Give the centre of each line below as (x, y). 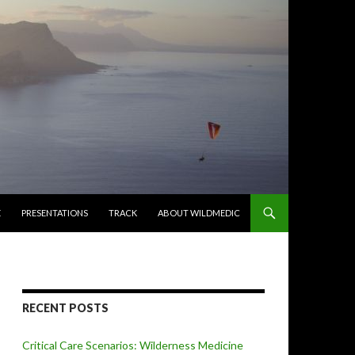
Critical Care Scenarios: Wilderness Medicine (133, 345)
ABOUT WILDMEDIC (199, 213)
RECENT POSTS (65, 308)
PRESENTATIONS (55, 213)
